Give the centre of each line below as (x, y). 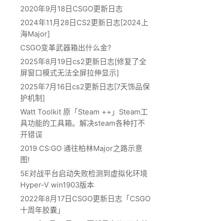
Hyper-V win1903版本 (57, 185)
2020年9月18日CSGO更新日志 (72, 9)
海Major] (35, 34)
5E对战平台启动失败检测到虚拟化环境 (84, 173)
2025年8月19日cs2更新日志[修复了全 (83, 61)
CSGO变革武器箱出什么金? (66, 48)
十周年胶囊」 (42, 210)
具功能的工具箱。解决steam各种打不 (83, 123)
